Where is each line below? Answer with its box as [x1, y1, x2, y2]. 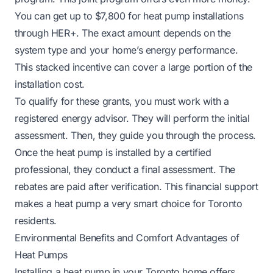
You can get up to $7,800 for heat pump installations [15, 9, 244, 22]
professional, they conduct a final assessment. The [15, 163, 236, 175]
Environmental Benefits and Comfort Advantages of [15, 231, 239, 244]
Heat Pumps [15, 248, 68, 261]
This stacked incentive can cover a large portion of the [15, 60, 253, 73]
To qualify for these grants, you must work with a [15, 94, 229, 107]
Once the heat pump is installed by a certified [15, 146, 211, 158]
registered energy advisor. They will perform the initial [15, 112, 250, 124]
